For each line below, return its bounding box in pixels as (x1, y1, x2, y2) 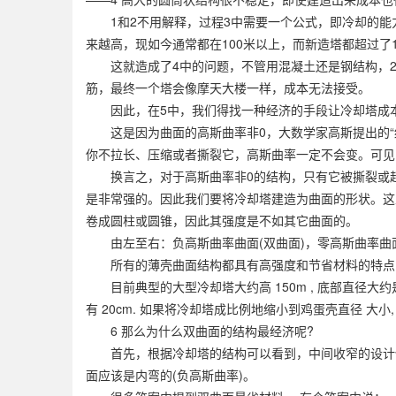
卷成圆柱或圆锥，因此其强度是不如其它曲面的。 (86, 210, 358, 229)
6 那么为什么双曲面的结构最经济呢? (86, 321, 314, 339)
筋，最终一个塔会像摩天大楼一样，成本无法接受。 (86, 78, 370, 96)
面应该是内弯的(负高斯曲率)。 (86, 365, 255, 384)
